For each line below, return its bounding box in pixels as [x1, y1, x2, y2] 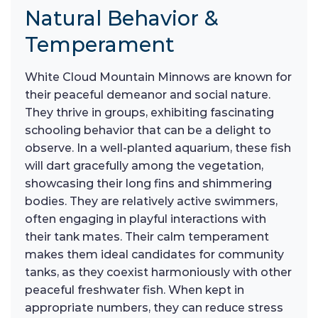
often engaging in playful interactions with [25, 212, 266, 226]
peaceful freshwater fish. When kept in [25, 283, 244, 297]
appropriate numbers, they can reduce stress [25, 301, 283, 315]
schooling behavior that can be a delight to [25, 124, 271, 138]
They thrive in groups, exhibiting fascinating [25, 106, 274, 120]
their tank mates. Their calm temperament [25, 230, 269, 244]
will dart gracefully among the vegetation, [25, 159, 263, 173]
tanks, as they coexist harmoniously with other [25, 265, 292, 280]
